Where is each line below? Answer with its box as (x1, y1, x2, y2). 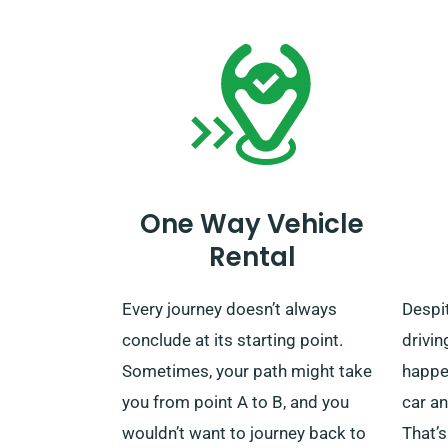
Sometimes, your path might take (122, 360, 372, 381)
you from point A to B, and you (122, 391, 349, 412)
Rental (208, 238, 296, 275)
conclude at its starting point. (122, 329, 343, 350)
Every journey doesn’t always (122, 298, 337, 319)
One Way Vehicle (140, 205, 364, 242)
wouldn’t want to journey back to (122, 422, 366, 443)
